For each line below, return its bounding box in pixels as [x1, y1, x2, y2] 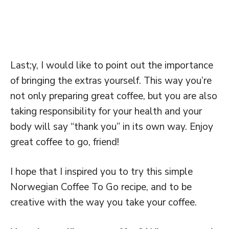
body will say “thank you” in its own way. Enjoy [10, 120, 213, 133]
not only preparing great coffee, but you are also [10, 89, 217, 103]
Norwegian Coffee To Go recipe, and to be [10, 180, 192, 194]
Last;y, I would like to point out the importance [10, 58, 213, 72]
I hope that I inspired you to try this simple [10, 165, 193, 178]
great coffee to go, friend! [10, 135, 119, 149]
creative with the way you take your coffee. [10, 196, 197, 209]
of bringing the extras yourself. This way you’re [10, 74, 212, 87]
